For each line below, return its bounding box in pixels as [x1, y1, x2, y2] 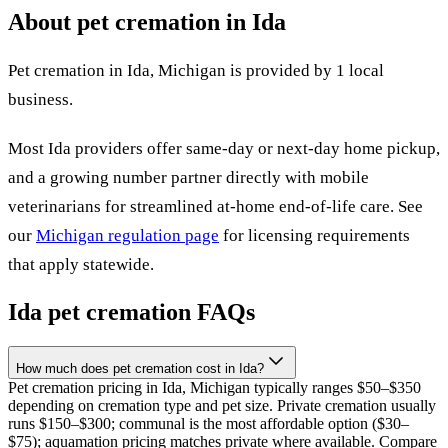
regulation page [104, 225, 219, 245]
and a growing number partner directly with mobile [8, 167, 369, 187]
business [8, 89, 69, 109]
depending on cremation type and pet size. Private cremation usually [8, 396, 436, 414]
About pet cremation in [8, 8, 252, 35]
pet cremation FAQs [42, 298, 255, 325]
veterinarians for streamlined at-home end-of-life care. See [8, 196, 423, 216]
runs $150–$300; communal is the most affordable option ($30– [8, 414, 409, 432]
